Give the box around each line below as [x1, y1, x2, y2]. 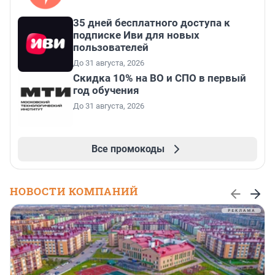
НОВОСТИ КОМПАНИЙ [10, 184, 138, 199]
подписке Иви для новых [73, 29, 199, 42]
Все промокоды [91, 143, 165, 155]
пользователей [73, 41, 149, 54]
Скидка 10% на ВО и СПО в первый [73, 72, 246, 85]
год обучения [73, 84, 139, 97]
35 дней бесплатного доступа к [73, 17, 230, 29]
